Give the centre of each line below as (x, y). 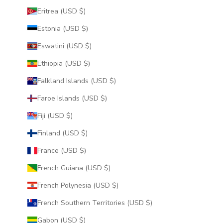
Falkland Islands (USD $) (112, 81)
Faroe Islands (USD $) (104, 98)
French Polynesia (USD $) (115, 185)
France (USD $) (83, 150)
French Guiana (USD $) (107, 168)
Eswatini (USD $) (88, 46)
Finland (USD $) (84, 133)
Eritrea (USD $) (82, 11)
